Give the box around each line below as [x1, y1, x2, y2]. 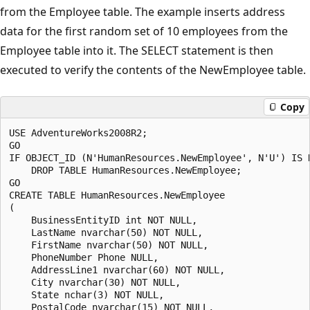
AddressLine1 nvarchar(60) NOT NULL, [9, 264, 225, 275]
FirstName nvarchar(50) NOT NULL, [9, 239, 208, 250]
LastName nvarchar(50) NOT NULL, [9, 226, 203, 238]
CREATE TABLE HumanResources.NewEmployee [9, 189, 225, 201]
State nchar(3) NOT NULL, [9, 289, 170, 300]
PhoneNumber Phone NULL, [9, 251, 158, 263]
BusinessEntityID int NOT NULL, [9, 214, 197, 226]
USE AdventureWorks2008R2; [9, 127, 147, 138]
